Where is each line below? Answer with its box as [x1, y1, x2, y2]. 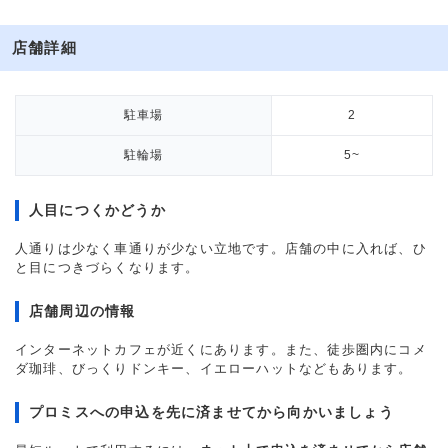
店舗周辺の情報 [29, 303, 136, 319]
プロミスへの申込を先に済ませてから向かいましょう [29, 404, 394, 420]
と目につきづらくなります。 [15, 260, 200, 275]
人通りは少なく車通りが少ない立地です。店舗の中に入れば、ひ [15, 241, 427, 256]
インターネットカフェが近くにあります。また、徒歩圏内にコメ [15, 342, 427, 357]
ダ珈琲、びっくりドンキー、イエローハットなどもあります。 [15, 361, 413, 376]
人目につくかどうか [29, 202, 166, 218]
